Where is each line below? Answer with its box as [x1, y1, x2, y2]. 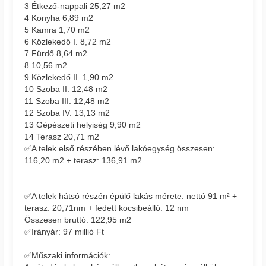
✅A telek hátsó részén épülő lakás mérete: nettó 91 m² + [24, 191, 237, 201]
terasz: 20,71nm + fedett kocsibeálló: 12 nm [24, 202, 189, 213]
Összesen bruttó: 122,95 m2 [24, 214, 132, 224]
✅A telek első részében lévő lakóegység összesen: [24, 143, 216, 153]
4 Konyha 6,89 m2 [24, 12, 94, 23]
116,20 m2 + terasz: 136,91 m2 [24, 155, 142, 165]
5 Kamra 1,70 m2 [24, 24, 90, 34]
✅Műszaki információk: [24, 250, 111, 260]
